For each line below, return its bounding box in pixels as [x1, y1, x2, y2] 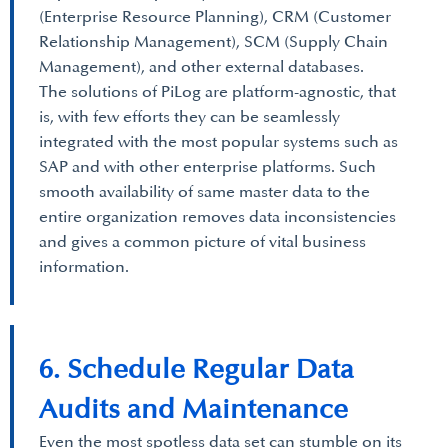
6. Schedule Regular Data [39, 353, 354, 386]
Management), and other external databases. [39, 57, 364, 77]
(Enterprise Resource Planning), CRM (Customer [39, 7, 391, 27]
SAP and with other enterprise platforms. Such [39, 157, 376, 177]
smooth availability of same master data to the [39, 182, 370, 202]
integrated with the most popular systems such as [39, 132, 398, 152]
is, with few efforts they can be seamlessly [39, 107, 340, 127]
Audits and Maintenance [39, 393, 348, 426]
